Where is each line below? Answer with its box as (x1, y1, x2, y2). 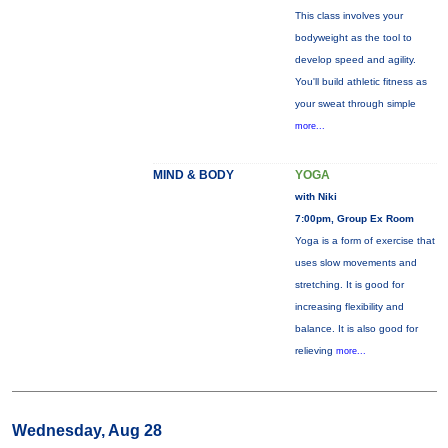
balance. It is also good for (294, 323, 418, 334)
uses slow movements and (294, 257, 417, 268)
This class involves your (294, 10, 403, 21)
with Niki (294, 191, 337, 202)
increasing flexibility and (294, 301, 404, 312)
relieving (294, 345, 336, 356)
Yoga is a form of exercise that (294, 235, 435, 246)
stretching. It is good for (294, 279, 404, 290)
